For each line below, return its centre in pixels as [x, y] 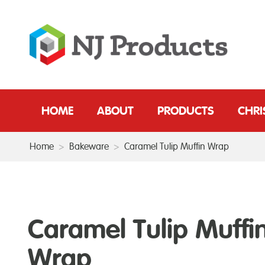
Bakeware [89, 146]
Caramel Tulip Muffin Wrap [177, 146]
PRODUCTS [186, 110]
